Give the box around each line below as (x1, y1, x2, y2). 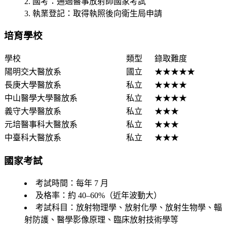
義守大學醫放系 (5, 107, 61, 116)
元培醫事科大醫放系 (5, 120, 78, 129)
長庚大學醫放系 (5, 81, 61, 90)
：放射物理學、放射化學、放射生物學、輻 (68, 203, 222, 212)
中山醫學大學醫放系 (5, 94, 78, 103)
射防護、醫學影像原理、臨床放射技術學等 (24, 215, 178, 224)
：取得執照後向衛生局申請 (65, 9, 162, 18)
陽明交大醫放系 (5, 67, 61, 77)
